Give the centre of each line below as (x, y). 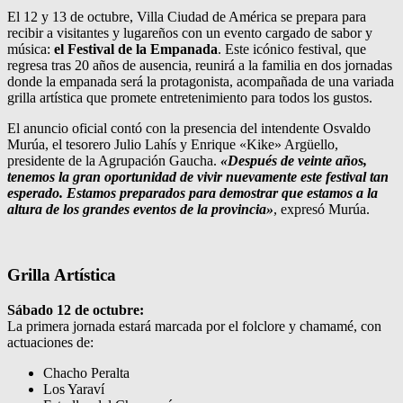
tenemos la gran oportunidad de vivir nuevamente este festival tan (198, 177)
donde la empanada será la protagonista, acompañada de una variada (201, 82)
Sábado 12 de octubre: (76, 309)
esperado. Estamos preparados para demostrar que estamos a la (193, 193)
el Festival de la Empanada (136, 49)
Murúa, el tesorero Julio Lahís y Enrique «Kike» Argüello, (173, 145)
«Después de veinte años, (292, 161)
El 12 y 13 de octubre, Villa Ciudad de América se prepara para (187, 17)
